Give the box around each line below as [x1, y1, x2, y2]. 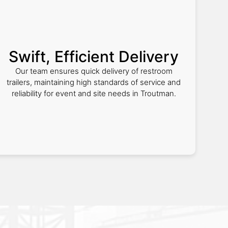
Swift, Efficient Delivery [9, 47, 179, 66]
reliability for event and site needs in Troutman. [11, 89, 176, 98]
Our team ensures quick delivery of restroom [15, 66, 173, 76]
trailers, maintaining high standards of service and [7, 77, 181, 87]
